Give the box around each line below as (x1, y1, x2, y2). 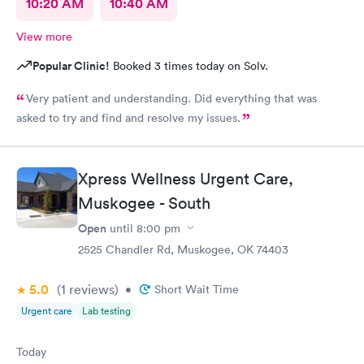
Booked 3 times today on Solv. (110, 58, 268, 74)
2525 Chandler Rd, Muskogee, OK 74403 (78, 241, 288, 257)
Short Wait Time (154, 281, 239, 297)
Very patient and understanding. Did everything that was (26, 91, 317, 106)
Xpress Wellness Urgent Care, (78, 168, 293, 188)
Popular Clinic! (32, 58, 110, 75)
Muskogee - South (78, 193, 210, 213)
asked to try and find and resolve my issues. (16, 110, 240, 126)
